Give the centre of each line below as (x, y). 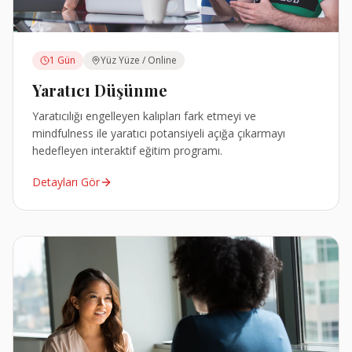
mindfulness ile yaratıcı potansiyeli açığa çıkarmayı (159, 133)
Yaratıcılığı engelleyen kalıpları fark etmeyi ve (144, 115)
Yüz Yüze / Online (139, 60)
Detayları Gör (66, 181)
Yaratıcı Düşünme (100, 90)
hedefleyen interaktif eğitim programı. (127, 150)
